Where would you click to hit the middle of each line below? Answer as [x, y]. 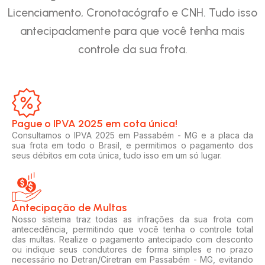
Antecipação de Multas [69, 207]
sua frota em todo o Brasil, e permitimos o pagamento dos [132, 145]
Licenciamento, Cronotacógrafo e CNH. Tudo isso [132, 12]
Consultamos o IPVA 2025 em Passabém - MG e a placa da [132, 135]
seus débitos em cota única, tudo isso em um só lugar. [117, 155]
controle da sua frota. [132, 49]
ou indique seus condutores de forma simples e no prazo [132, 249]
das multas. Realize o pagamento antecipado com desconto [132, 239]
